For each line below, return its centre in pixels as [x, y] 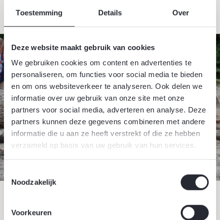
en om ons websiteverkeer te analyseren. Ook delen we [107, 86]
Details [110, 12]
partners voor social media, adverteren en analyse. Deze [109, 110]
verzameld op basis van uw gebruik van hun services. [104, 145]
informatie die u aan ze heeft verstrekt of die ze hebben [106, 134]
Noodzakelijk [34, 182]
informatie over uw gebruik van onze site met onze [98, 98]
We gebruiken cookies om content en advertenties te [101, 63]
